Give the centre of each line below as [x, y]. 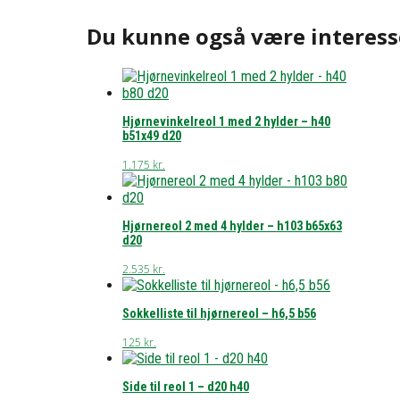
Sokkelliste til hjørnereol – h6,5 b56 [219, 314]
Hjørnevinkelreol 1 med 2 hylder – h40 [226, 122]
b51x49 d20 [152, 136]
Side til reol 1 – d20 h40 [186, 387]
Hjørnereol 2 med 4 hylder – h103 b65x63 [232, 226]
